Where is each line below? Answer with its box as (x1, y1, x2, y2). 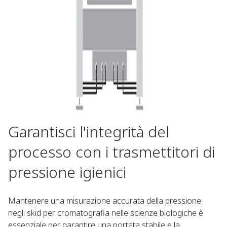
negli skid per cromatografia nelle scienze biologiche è (8, 207, 203, 218)
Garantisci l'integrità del (8, 121, 169, 142)
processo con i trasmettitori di (8, 141, 215, 162)
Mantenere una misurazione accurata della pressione (8, 195, 201, 206)
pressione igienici (8, 162, 126, 182)
